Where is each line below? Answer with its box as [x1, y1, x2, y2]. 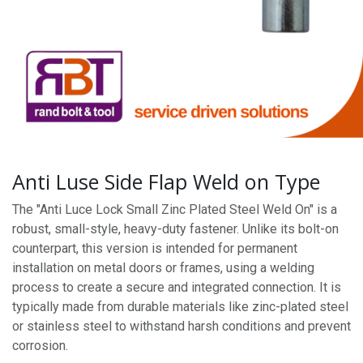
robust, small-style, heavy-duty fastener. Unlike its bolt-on [12, 221, 339, 237]
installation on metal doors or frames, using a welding [12, 260, 314, 275]
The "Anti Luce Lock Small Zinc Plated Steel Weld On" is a [12, 202, 337, 217]
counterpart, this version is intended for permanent [12, 241, 297, 256]
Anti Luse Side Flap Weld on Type [12, 168, 320, 195]
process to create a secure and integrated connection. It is [12, 280, 341, 295]
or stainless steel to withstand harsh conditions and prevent [12, 318, 351, 334]
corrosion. [12, 338, 68, 353]
